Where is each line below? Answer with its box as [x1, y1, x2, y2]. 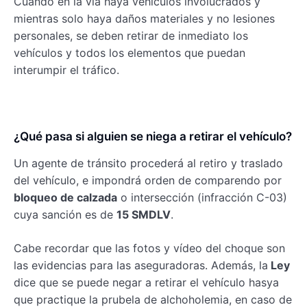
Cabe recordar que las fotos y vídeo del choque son [14, 241, 285, 256]
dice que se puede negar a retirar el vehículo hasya [14, 275, 279, 290]
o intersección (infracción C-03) [117, 191, 287, 205]
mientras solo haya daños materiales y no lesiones [14, 12, 275, 26]
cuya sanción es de [14, 208, 116, 222]
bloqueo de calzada [14, 191, 117, 205]
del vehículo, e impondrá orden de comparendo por [14, 173, 282, 188]
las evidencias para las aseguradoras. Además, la [14, 258, 268, 273]
